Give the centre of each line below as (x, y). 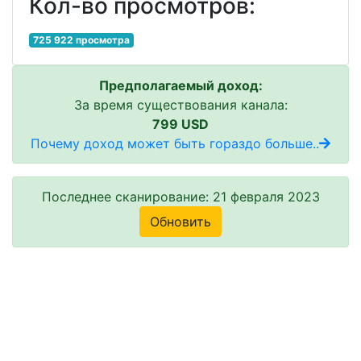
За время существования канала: (180, 104)
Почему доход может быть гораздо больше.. (175, 143)
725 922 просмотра (81, 39)
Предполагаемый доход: (180, 85)
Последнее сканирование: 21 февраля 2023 (180, 196)
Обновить (180, 221)
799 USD (180, 124)
